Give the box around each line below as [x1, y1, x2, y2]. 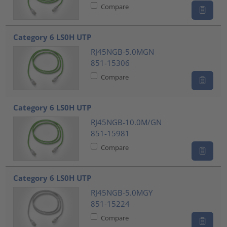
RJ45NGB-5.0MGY [90, 187, 153, 198]
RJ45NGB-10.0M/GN [90, 117, 162, 128]
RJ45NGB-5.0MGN [90, 47, 154, 57]
